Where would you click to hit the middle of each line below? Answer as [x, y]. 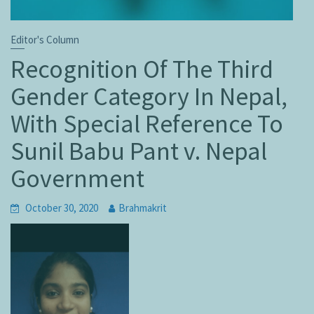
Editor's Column [45, 40]
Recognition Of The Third [142, 69]
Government [77, 179]
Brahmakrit [143, 208]
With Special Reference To [147, 124]
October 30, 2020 [62, 208]
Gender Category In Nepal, [149, 97]
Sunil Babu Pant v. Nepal [139, 151]
